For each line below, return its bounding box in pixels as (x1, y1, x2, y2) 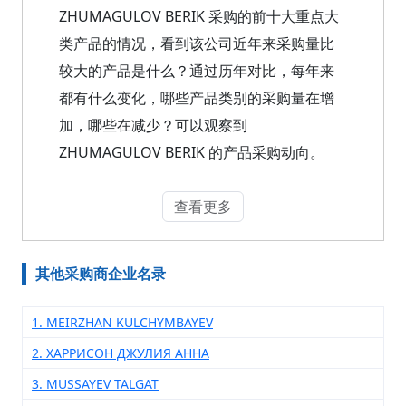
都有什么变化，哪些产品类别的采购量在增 (59, 88, 334, 108)
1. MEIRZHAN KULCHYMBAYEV (32, 314, 213, 331)
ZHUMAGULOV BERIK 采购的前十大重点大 (59, 6, 339, 26)
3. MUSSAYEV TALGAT (32, 375, 159, 392)
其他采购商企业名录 (35, 264, 166, 284)
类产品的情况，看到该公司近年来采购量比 (59, 34, 334, 53)
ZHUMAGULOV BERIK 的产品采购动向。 (59, 142, 324, 162)
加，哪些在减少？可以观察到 (59, 115, 247, 135)
